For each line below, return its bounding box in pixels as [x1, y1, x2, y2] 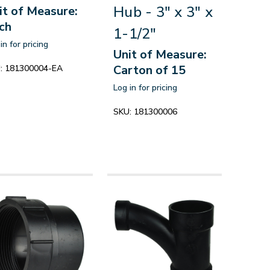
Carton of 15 [113, 62, 186, 79]
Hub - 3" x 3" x [113, 2, 213, 22]
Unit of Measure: [113, 46, 207, 63]
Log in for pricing [113, 82, 178, 94]
